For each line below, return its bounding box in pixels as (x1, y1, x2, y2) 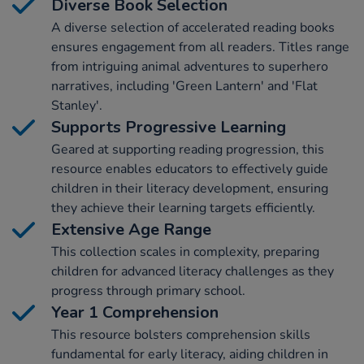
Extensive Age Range (51, 219, 211, 241)
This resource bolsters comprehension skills (51, 326, 310, 344)
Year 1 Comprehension (51, 301, 219, 324)
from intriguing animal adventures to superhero (51, 58, 328, 76)
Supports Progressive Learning (51, 116, 286, 139)
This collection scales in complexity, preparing (51, 243, 319, 262)
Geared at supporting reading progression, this (51, 141, 324, 159)
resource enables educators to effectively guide (51, 160, 328, 179)
